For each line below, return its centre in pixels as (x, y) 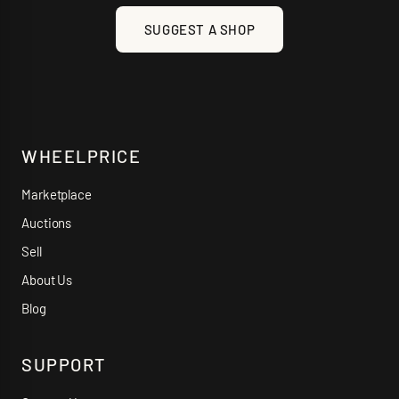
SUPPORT (64, 364)
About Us (47, 280)
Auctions (47, 223)
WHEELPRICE (81, 156)
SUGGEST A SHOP (199, 29)
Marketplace (57, 194)
